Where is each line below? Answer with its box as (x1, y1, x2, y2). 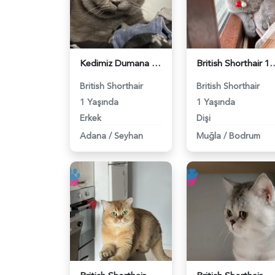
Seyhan (114, 130, 143, 142)
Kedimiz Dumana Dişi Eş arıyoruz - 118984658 (152, 56, 161, 70)
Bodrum (229, 130, 260, 142)
